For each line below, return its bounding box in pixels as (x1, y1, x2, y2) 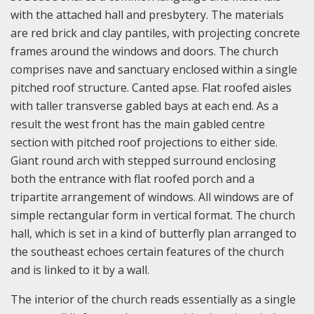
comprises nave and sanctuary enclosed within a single (11, 61, 297, 77)
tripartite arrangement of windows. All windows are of (11, 189, 294, 205)
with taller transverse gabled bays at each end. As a (11, 97, 278, 114)
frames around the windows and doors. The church (11, 43, 278, 59)
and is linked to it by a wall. (11, 261, 149, 278)
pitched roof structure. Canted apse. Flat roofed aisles (11, 79, 292, 95)
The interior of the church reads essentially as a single (11, 291, 296, 307)
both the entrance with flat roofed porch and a (11, 170, 254, 186)
